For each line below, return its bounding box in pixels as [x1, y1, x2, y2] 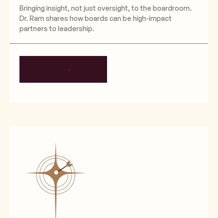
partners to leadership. [19, 24, 94, 33]
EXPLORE [29, 65, 64, 73]
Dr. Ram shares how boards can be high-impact [19, 14, 172, 23]
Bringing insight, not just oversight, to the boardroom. [19, 4, 192, 13]
